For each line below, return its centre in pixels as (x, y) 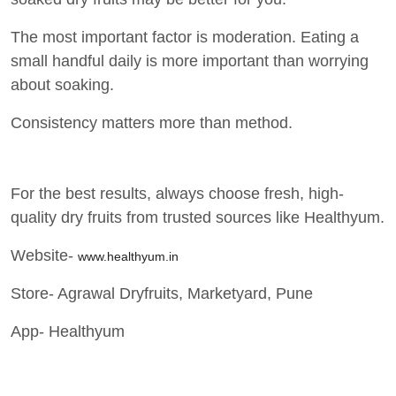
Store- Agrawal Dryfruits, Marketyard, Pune (162, 293)
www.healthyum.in (128, 256)
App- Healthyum (68, 331)
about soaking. (62, 84)
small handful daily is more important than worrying (190, 61)
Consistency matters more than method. (152, 122)
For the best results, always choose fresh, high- (177, 193)
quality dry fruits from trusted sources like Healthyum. (198, 217)
